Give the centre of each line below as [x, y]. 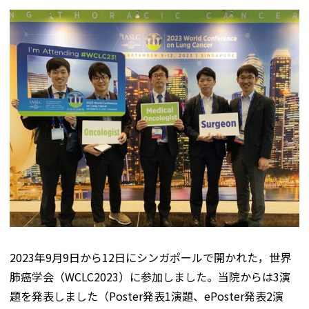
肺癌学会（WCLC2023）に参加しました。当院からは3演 [150, 277]
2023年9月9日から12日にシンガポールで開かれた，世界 [150, 257]
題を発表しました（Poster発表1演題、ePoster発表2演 [147, 296]
